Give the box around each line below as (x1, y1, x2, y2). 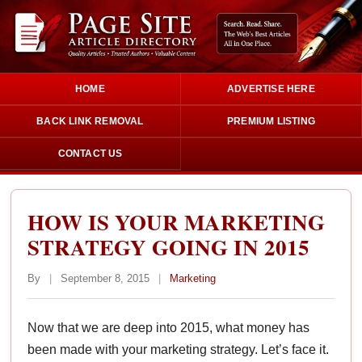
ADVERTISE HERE (227, 82, 315, 95)
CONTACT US (57, 147, 123, 159)
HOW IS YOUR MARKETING (27, 205, 326, 238)
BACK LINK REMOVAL (36, 115, 144, 127)
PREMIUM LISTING (227, 115, 315, 127)
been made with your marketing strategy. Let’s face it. (27, 342, 330, 356)
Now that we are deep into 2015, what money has (27, 320, 310, 335)
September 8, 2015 (57, 271, 154, 284)
